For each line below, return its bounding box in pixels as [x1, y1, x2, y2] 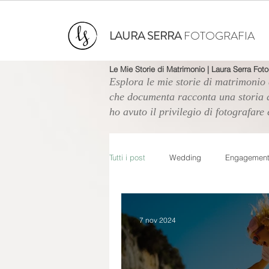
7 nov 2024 [139, 215, 176, 225]
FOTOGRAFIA [184, 28, 255, 44]
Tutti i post [109, 153, 145, 162]
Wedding [169, 153, 201, 162]
